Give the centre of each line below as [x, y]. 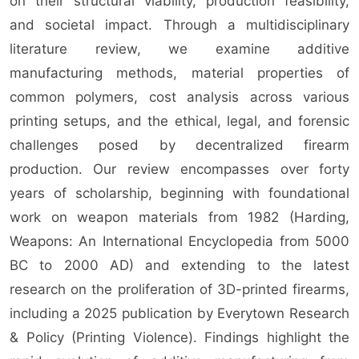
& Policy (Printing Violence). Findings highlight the [179, 337]
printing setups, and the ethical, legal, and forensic [179, 121]
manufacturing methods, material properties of [179, 73]
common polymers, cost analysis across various [179, 97]
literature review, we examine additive [179, 48]
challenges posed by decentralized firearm [179, 145]
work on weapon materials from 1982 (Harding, [179, 217]
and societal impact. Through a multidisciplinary [179, 24]
